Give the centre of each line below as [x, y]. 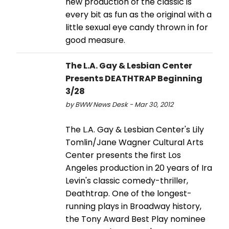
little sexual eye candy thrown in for [137, 27]
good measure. [95, 40]
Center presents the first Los [123, 155]
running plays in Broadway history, [133, 206]
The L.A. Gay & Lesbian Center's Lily [135, 129]
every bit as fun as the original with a [139, 14]
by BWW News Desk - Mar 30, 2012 [119, 104]
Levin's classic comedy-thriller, [127, 180]
